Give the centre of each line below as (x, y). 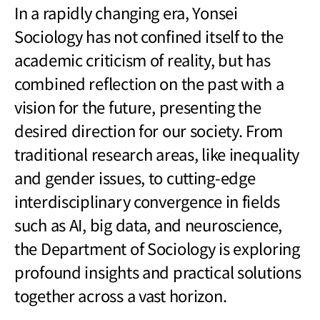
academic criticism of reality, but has (142, 60)
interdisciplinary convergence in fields (147, 201)
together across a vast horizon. (121, 295)
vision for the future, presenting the (138, 107)
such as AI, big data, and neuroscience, (149, 225)
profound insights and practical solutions (158, 272)
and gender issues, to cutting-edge (135, 177)
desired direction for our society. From (149, 130)
